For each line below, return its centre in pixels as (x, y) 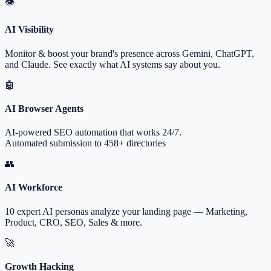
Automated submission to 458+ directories (85, 143)
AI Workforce (34, 188)
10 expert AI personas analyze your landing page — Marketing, (126, 211)
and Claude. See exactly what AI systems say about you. (113, 64)
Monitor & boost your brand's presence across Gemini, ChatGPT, (129, 53)
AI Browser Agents (44, 108)
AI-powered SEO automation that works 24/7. (93, 132)
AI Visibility (29, 30)
